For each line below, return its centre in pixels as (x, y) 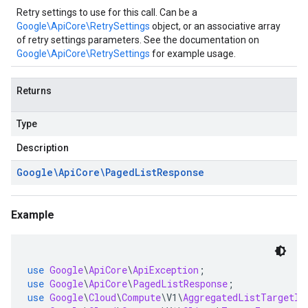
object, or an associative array (215, 26)
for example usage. (193, 54)
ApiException (166, 270)
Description (43, 148)
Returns (34, 91)
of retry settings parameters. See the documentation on (138, 40)
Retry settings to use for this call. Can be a (107, 12)
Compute (141, 297)
